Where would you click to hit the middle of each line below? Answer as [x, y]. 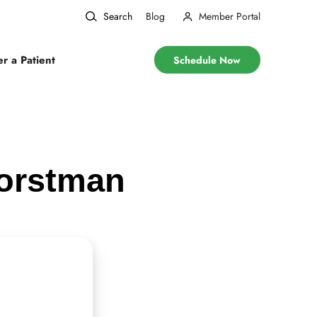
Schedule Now [207, 60]
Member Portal [230, 17]
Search [117, 17]
